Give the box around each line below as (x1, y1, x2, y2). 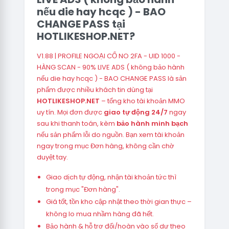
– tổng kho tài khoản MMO (100, 96, 185, 106)
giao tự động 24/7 (104, 107, 168, 117)
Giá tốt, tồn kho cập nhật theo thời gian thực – (45, 197, 192, 207)
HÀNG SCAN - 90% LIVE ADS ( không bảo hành (37, 62, 185, 72)
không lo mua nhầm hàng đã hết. (45, 209, 154, 219)
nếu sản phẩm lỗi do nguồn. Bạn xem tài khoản (37, 130, 185, 140)
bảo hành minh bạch (117, 119, 188, 128)
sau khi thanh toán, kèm (37, 119, 117, 128)
